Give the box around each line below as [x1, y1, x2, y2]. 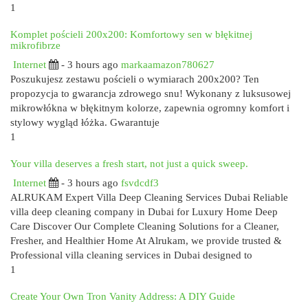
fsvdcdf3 [121, 177, 159, 188]
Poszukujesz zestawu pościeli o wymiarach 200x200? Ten [10, 74, 259, 85]
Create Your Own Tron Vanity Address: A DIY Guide [10, 290, 235, 302]
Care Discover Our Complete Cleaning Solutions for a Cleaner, [10, 221, 279, 232]
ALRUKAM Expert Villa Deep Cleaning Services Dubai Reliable [10, 192, 288, 203]
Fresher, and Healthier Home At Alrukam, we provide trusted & [10, 235, 282, 246]
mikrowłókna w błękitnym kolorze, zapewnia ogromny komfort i [10, 102, 289, 113]
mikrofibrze [10, 39, 60, 51]
